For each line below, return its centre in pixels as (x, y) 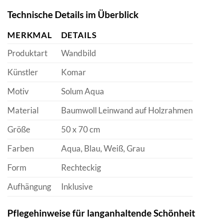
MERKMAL (30, 35)
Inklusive (77, 187)
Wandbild (78, 53)
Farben (21, 149)
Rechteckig (81, 168)
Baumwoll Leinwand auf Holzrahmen (127, 110)
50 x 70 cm (80, 130)
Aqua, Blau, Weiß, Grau (103, 149)
